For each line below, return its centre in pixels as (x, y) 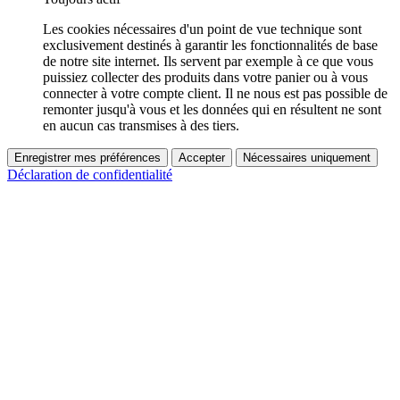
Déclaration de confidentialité (90, 175)
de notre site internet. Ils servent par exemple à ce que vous (208, 62)
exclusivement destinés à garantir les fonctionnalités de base (210, 46)
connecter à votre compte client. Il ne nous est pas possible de (215, 94)
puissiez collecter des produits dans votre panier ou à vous (205, 78)
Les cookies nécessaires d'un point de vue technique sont (202, 29)
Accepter (202, 158)
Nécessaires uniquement (307, 158)
